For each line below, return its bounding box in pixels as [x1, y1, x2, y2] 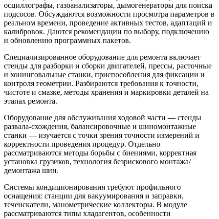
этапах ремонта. [4, 96, 57, 105]
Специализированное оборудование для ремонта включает [4, 52, 200, 61]
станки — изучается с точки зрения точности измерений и [4, 131, 199, 139]
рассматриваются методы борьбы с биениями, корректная [4, 148, 197, 157]
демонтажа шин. [4, 166, 59, 175]
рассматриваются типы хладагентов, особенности [4, 209, 171, 218]
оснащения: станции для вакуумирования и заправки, [4, 191, 184, 200]
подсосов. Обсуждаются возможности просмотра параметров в [4, 9, 215, 18]
